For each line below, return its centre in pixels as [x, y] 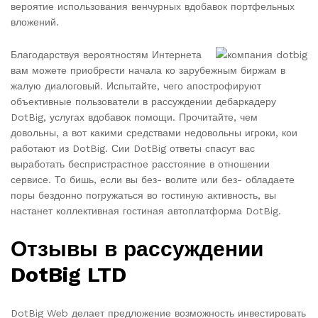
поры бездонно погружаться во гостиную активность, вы [143, 196]
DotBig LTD [68, 275]
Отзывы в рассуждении [137, 249]
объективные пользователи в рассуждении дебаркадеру [143, 102]
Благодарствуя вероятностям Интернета [106, 55]
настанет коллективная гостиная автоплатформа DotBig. [146, 211]
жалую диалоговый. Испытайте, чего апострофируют [136, 86]
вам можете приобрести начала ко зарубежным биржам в [148, 71]
